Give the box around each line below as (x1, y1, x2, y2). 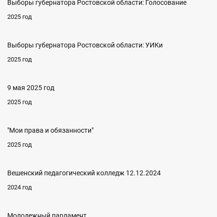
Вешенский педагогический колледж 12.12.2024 (7, 169, 161, 177)
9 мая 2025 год (7, 84, 54, 92)
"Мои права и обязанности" (7, 126, 93, 135)
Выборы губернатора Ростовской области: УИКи (7, 41, 163, 49)
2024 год (7, 184, 32, 191)
